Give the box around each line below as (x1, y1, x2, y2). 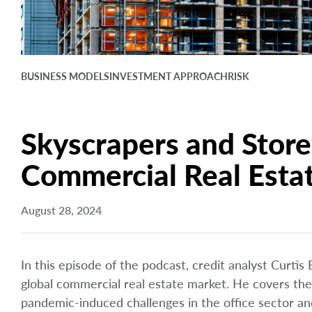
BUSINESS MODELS (21, 70, 109, 83)
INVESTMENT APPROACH (109, 70, 228, 83)
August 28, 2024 (21, 203, 102, 217)
